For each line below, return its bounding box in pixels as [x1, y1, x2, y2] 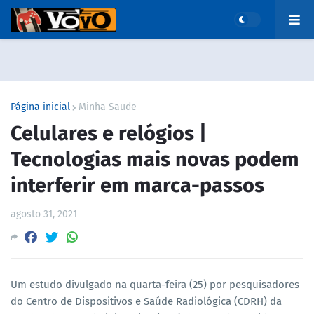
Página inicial [11, 101, 70, 113]
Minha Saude [78, 101, 137, 113]
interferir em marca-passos [11, 173, 264, 198]
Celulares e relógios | [11, 121, 207, 146]
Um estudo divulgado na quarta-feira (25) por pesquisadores [11, 278, 299, 291]
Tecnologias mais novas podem [11, 147, 299, 172]
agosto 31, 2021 [11, 208, 77, 220]
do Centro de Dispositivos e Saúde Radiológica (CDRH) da [11, 295, 282, 308]
